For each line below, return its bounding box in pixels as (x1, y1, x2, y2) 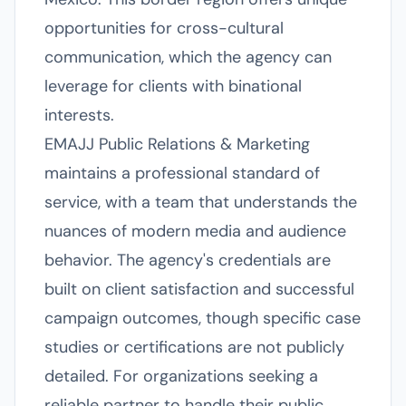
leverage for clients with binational (44, 75, 302, 97)
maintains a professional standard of (44, 162, 320, 184)
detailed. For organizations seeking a (44, 365, 318, 387)
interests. (44, 104, 114, 126)
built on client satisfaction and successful (44, 278, 354, 300)
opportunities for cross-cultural (44, 17, 284, 39)
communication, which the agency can (44, 46, 332, 68)
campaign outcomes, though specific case (44, 307, 361, 329)
